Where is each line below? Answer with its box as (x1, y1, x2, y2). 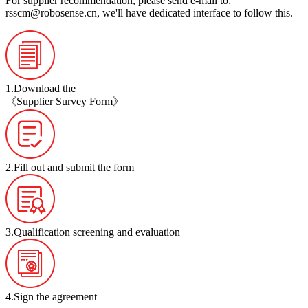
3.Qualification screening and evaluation (5, 225, 180, 238)
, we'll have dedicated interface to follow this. (97, 6, 293, 19)
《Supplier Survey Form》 (5, 95, 124, 107)
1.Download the (5, 82, 76, 94)
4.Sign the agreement (5, 290, 97, 302)
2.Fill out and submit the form (5, 161, 134, 173)
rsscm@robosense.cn (5, 6, 97, 19)
